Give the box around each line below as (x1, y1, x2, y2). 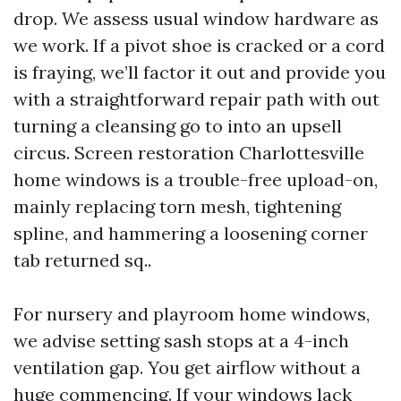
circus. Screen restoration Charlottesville (13, 141, 364, 164)
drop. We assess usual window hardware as (13, 7, 379, 30)
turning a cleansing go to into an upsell (13, 115, 342, 137)
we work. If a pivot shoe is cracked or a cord (13, 34, 385, 56)
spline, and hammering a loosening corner (13, 222, 368, 244)
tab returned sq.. (13, 249, 151, 271)
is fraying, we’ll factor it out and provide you (13, 61, 386, 83)
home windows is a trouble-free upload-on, (13, 168, 378, 191)
